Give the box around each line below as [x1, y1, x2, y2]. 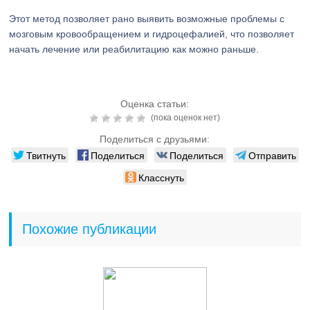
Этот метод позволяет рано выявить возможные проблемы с [9, 13, 285, 24]
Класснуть [138, 170, 184, 184]
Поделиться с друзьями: [100, 134, 210, 145]
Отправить [248, 148, 296, 162]
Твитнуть [26, 148, 66, 162]
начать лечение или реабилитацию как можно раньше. [9, 44, 259, 55]
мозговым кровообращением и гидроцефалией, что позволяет [9, 28, 295, 39]
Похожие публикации [22, 221, 157, 237]
